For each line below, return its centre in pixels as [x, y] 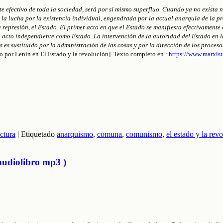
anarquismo [75, 134]
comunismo [144, 134]
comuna [110, 134]
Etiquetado [38, 134]
